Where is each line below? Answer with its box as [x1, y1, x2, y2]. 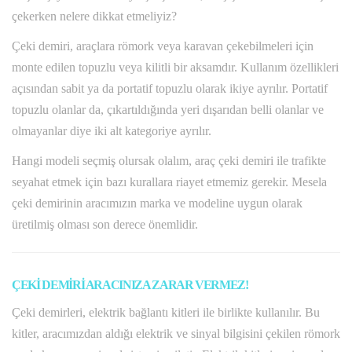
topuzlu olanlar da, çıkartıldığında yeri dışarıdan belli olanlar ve [12, 103, 324, 117]
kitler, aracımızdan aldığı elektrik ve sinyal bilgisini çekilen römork [12, 327, 340, 341]
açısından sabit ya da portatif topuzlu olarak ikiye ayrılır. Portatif [12, 82, 328, 96]
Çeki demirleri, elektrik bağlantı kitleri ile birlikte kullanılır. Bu [12, 306, 320, 320]
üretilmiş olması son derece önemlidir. [12, 218, 198, 232]
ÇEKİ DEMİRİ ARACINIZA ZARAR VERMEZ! [12, 278, 248, 292]
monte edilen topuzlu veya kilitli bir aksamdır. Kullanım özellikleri [12, 60, 339, 75]
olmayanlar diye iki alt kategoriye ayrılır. [12, 124, 211, 138]
